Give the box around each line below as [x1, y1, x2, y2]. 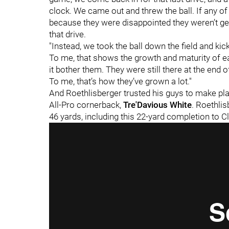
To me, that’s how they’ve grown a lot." [49, 76, 192, 86]
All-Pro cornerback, [49, 100, 123, 110]
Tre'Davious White [123, 100, 192, 110]
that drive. [49, 29, 88, 39]
